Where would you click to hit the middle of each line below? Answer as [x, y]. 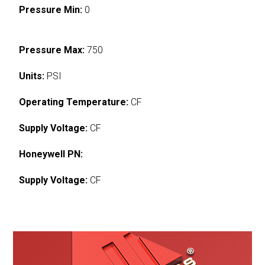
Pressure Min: [51, 9]
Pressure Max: [52, 50]
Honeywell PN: [51, 154]
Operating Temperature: [74, 102]
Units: [32, 76]
